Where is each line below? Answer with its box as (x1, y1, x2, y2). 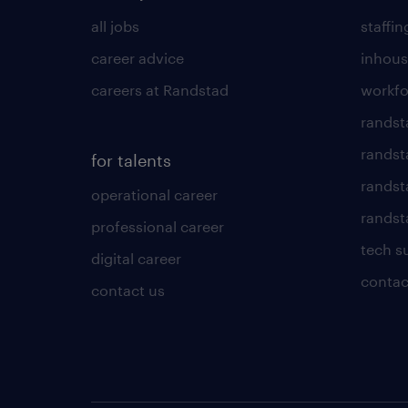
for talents (91, 150, 171, 170)
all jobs (91, 17, 139, 35)
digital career (91, 250, 181, 267)
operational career (91, 186, 218, 203)
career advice (91, 49, 184, 66)
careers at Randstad (91, 81, 229, 98)
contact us (91, 281, 165, 299)
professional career (91, 218, 224, 235)
